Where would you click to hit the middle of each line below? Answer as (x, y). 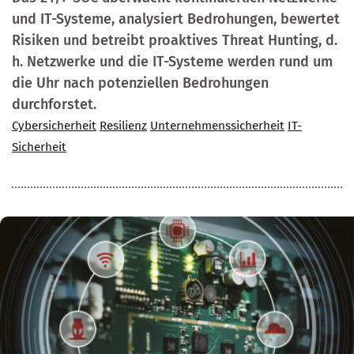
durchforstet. (54, 105)
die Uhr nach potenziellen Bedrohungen (140, 83)
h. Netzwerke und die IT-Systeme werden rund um (172, 62)
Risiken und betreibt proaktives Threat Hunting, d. (175, 41)
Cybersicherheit (54, 126)
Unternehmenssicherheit (217, 126)
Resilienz (123, 126)
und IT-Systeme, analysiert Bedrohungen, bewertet (176, 19)
